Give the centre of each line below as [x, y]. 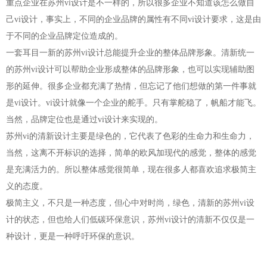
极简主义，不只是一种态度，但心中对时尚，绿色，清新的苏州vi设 [130, 203]
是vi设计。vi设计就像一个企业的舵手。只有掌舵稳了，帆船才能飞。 [133, 103]
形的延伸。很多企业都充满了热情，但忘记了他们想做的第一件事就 [131, 86]
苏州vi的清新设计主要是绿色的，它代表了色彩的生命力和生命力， [130, 136]
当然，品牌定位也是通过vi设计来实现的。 [84, 119]
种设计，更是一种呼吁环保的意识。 [73, 236]
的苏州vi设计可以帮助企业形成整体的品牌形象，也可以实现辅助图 [130, 69]
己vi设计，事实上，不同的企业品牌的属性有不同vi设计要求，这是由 [133, 19]
